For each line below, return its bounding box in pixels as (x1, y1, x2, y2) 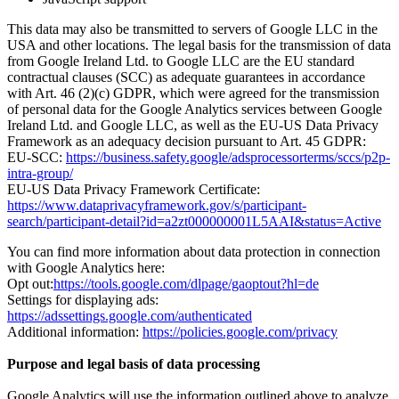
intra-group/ (7, 165, 73, 181)
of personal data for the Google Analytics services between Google (7, 101, 382, 117)
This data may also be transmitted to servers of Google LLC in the (7, 20, 378, 37)
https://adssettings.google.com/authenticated (7, 307, 252, 323)
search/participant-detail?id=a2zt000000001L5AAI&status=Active (7, 213, 381, 229)
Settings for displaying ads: (7, 291, 159, 307)
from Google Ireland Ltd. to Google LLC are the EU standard (7, 53, 354, 69)
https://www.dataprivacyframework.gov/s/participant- (7, 197, 306, 213)
